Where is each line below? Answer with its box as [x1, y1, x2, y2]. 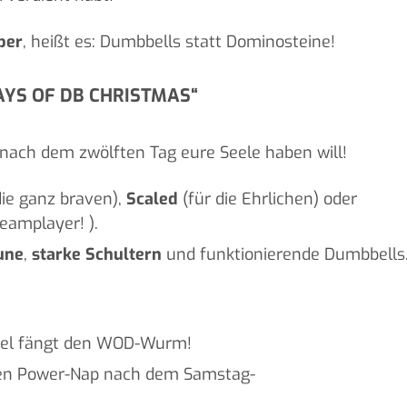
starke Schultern [31, 243, 162, 266]
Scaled [125, 188, 178, 211]
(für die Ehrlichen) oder [177, 188, 357, 211]
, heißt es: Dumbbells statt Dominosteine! [22, 31, 335, 54]
